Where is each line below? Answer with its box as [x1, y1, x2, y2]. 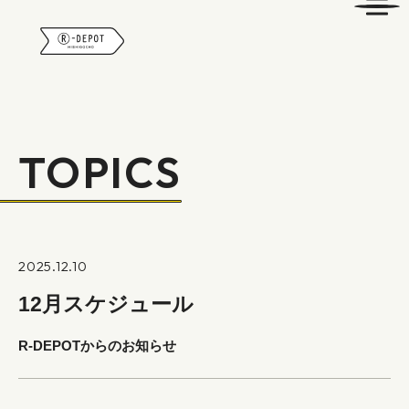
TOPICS [18, 145, 183, 199]
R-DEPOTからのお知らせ [18, 338, 176, 353]
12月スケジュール [18, 292, 194, 316]
